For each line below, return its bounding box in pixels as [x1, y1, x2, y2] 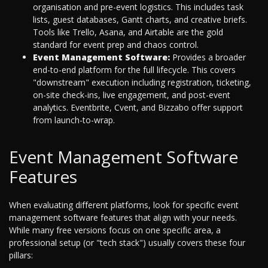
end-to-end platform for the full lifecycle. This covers [33, 64, 236, 76]
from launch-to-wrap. [33, 114, 115, 126]
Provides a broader [170, 51, 246, 63]
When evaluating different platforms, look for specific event [9, 199, 239, 211]
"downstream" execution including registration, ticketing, [33, 77, 251, 89]
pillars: [9, 249, 33, 261]
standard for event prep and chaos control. [33, 39, 199, 51]
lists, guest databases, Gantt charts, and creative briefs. [33, 14, 247, 26]
